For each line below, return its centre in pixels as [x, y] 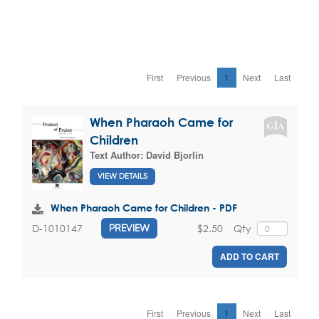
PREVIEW [129, 228]
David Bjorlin [175, 155]
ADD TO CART [250, 257]
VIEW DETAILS [122, 176]
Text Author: [118, 155]
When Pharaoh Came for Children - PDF [144, 208]
